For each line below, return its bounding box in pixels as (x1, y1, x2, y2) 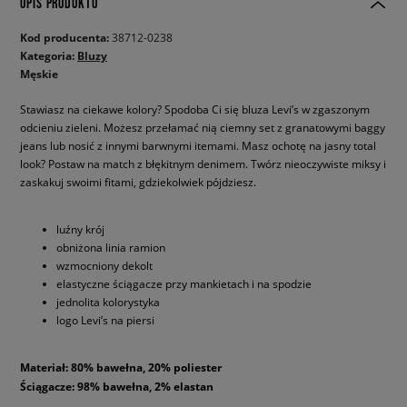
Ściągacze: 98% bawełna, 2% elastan (20, 379, 213, 394)
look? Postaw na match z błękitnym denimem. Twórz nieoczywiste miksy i (20, 156, 386, 171)
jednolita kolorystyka (56, 294, 160, 309)
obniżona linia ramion (56, 240, 165, 254)
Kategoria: (20, 48, 77, 64)
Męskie (20, 66, 58, 82)
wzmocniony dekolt (56, 258, 153, 273)
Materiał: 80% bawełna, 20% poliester (20, 360, 222, 375)
